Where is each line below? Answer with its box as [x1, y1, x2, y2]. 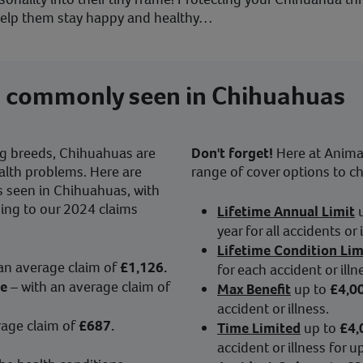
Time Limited [217, 318, 301, 338]
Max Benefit [217, 280, 291, 299]
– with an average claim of [11, 277, 170, 297]
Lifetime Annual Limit [217, 202, 355, 221]
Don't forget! [191, 143, 273, 163]
